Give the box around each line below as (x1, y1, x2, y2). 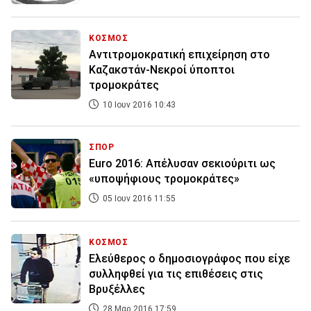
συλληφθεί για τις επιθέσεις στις (89, 267, 263, 281)
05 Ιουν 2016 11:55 (101, 194, 176, 204)
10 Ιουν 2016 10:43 (101, 100, 176, 110)
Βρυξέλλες (89, 283, 145, 296)
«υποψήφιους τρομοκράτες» (89, 172, 239, 186)
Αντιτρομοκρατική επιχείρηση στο (89, 48, 270, 62)
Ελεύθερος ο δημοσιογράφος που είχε (89, 252, 290, 266)
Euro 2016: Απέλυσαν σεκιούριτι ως (89, 157, 276, 171)
